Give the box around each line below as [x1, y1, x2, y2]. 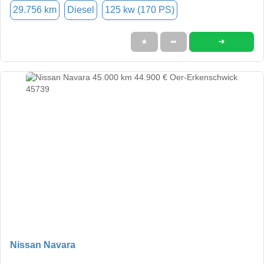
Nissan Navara [10, 239, 75, 250]
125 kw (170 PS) [105, 4, 174, 15]
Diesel [67, 4, 94, 15]
